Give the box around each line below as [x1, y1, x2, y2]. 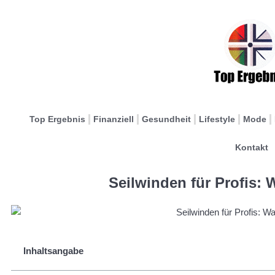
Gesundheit [142, 114, 191, 124]
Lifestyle [199, 114, 235, 124]
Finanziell [93, 114, 134, 124]
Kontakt [234, 142, 268, 152]
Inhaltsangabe [23, 245, 83, 256]
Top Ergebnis [29, 114, 85, 124]
